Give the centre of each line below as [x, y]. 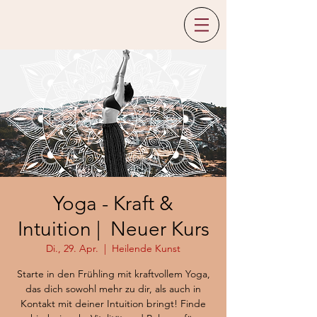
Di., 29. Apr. [72, 248]
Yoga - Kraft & [113, 203]
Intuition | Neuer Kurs [113, 229]
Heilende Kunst [146, 248]
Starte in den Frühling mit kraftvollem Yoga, [113, 274]
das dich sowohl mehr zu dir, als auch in [113, 289]
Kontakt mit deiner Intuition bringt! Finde [113, 304]
